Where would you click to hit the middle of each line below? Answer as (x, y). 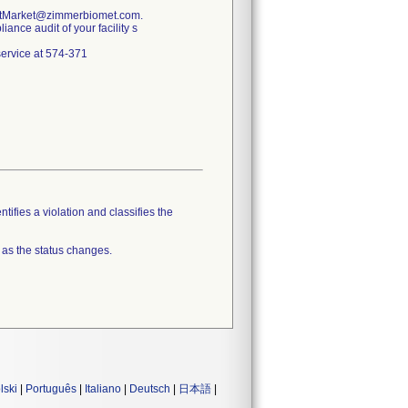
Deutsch (150, 389)
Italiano (103, 389)
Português (51, 389)
